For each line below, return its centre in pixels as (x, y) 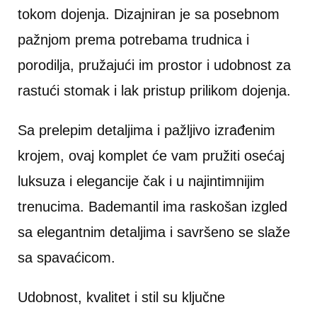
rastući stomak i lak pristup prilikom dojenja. (154, 91)
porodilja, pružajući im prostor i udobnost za (154, 65)
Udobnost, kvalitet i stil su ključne (121, 297)
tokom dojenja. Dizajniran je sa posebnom (149, 14)
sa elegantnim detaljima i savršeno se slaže (154, 232)
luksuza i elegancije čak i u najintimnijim (141, 181)
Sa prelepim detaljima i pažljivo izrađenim (146, 130)
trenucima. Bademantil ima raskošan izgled (152, 207)
